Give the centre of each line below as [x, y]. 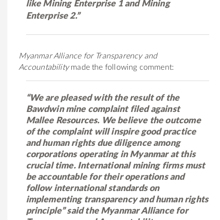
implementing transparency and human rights [117, 200]
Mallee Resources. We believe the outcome [113, 121]
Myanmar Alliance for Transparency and [88, 56]
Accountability [44, 67]
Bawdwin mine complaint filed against [103, 109]
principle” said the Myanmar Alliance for [107, 211]
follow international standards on [93, 188]
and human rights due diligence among [103, 143]
